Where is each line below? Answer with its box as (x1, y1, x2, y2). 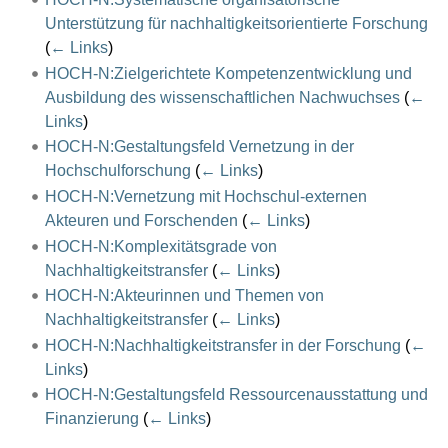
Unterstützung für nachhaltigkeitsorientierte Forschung (44, 15, 428, 33)
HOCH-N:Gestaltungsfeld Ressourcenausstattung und (44, 386, 428, 404)
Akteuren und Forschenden (44, 211, 238, 229)
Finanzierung (44, 410, 139, 428)
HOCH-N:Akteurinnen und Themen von (44, 287, 324, 305)
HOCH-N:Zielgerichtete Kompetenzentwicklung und (44, 64, 412, 82)
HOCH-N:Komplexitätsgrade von (44, 237, 277, 255)
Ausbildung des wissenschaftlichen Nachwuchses (44, 88, 400, 106)
